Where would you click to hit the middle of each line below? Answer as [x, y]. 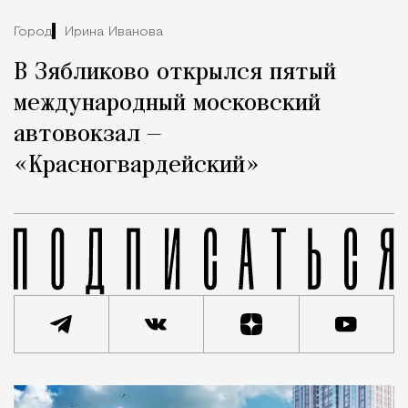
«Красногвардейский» [137, 166]
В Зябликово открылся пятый [175, 73]
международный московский [167, 104]
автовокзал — [87, 135]
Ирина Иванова [114, 32]
